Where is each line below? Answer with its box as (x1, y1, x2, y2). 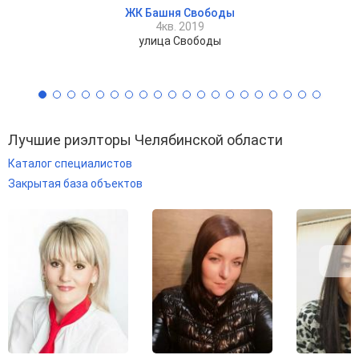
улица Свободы (138, 34, 221, 47)
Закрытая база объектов (8, 177, 143, 191)
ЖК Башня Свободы (124, 6, 235, 19)
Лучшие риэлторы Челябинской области (8, 131, 283, 148)
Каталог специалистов (8, 156, 132, 170)
